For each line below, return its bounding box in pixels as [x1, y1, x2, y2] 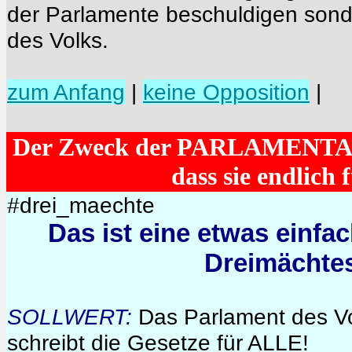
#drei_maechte [7, 192, 155, 218]
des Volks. [7, 27, 108, 53]
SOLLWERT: [7, 304, 132, 329]
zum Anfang [7, 79, 125, 104]
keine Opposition [143, 79, 310, 104]
